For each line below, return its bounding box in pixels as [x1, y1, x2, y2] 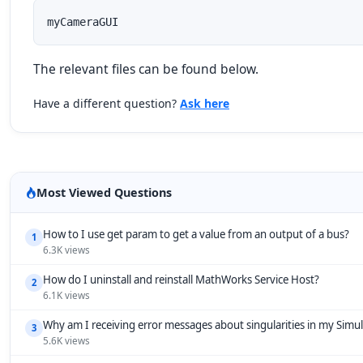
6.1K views [43, 289, 90, 301]
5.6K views [43, 335, 90, 347]
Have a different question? [33, 96, 180, 111]
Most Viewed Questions [36, 185, 172, 200]
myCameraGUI [47, 15, 118, 28]
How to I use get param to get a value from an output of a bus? [43, 227, 349, 241]
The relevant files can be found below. [33, 60, 258, 78]
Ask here [180, 96, 229, 111]
